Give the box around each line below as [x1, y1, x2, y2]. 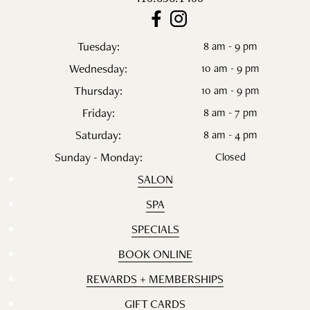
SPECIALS [131, 220, 179, 237]
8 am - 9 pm [203, 38, 257, 53]
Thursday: [74, 82, 122, 98]
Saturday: [75, 126, 121, 143]
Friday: [82, 104, 115, 120]
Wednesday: [69, 60, 127, 76]
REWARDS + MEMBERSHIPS [86, 270, 224, 286]
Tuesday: [77, 37, 120, 54]
